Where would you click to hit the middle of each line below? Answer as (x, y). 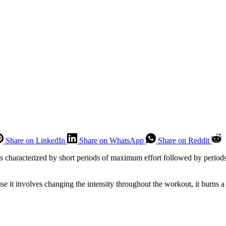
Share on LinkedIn (35, 140)
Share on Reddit (184, 140)
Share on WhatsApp (111, 140)
